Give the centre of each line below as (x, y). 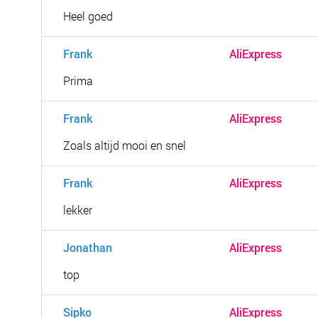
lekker (78, 210)
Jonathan (88, 247)
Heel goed (88, 16)
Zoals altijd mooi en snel (125, 145)
